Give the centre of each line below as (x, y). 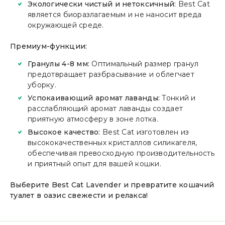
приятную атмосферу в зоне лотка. (93, 119)
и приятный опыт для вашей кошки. (94, 164)
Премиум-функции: (49, 46)
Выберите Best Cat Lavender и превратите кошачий (112, 185)
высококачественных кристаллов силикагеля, (113, 143)
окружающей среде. (66, 25)
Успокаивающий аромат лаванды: (94, 98)
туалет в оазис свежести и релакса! (79, 195)
